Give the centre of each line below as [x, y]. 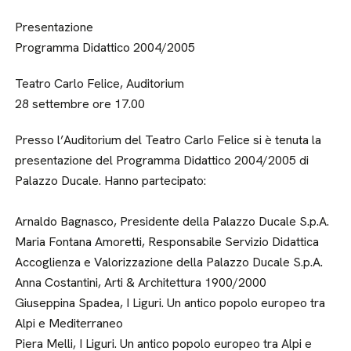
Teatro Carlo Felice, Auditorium [100, 84]
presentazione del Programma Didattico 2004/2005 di [162, 161]
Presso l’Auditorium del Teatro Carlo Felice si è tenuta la [168, 140]
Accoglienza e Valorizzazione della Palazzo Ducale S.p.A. [169, 262]
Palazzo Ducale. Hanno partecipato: [111, 181]
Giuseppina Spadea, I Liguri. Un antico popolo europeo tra [170, 303]
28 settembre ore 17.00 [80, 104]
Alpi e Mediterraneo [69, 324]
